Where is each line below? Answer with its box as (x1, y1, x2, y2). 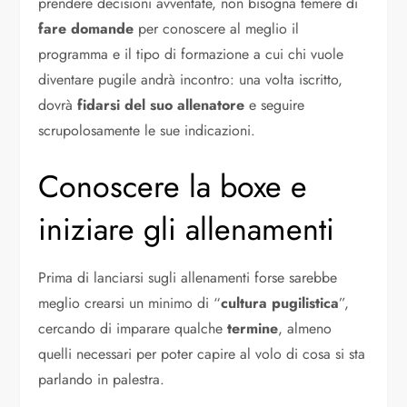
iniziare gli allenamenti (38, 207, 335, 253)
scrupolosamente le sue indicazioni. (38, 120, 256, 142)
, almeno (278, 318, 333, 340)
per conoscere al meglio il (134, 18, 300, 40)
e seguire (244, 94, 305, 116)
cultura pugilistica (221, 293, 340, 314)
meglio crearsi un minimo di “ (38, 293, 222, 314)
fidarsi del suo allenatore (77, 94, 245, 116)
